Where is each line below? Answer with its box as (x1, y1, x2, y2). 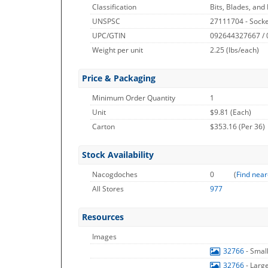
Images (92, 232, 117, 242)
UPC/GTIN (92, 31, 126, 41)
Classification (92, 2, 136, 12)
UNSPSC (92, 16, 120, 26)
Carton (92, 121, 115, 132)
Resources (82, 211, 124, 223)
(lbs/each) (226, 45, 259, 55)
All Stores (92, 184, 124, 194)
